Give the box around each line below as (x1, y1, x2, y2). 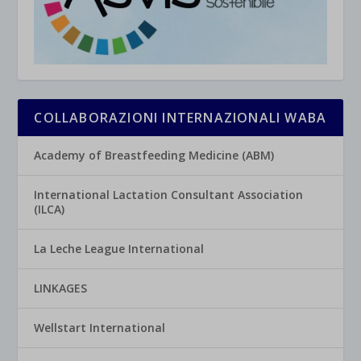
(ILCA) (34, 201, 65, 217)
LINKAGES (34, 280, 88, 296)
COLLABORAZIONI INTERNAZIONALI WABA (34, 108, 327, 127)
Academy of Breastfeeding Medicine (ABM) (34, 147, 275, 163)
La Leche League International (34, 240, 205, 256)
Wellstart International (34, 319, 166, 335)
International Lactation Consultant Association (34, 186, 304, 202)
